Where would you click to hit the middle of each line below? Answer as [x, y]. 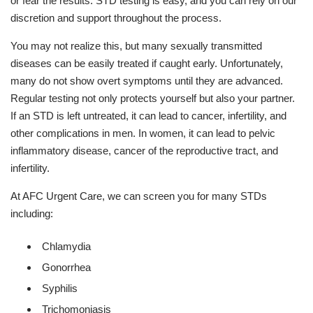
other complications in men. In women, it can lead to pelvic [143, 133]
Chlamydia [66, 246]
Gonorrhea [66, 267]
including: [32, 213]
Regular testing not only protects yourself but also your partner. [153, 98]
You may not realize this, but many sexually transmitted [136, 46]
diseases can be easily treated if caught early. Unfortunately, [147, 63]
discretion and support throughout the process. [116, 18]
